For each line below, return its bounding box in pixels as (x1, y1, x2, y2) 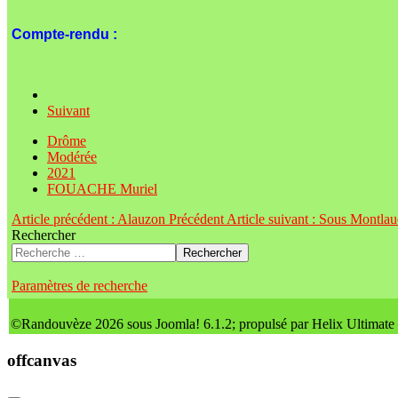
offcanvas (7, 350, 76, 370)
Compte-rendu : (12, 27, 117, 43)
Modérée (47, 149, 97, 165)
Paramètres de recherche (12, 278, 147, 294)
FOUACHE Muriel (47, 181, 157, 197)
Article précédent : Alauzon (12, 211, 169, 227)
